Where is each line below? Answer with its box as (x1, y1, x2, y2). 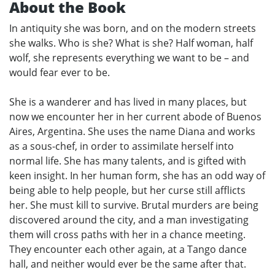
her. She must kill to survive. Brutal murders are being (9, 198, 258, 212)
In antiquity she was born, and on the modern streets (9, 21, 256, 36)
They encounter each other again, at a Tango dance (9, 242, 247, 257)
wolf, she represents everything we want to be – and (9, 51, 249, 65)
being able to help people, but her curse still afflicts (9, 184, 246, 198)
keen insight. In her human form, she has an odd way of (9, 169, 265, 183)
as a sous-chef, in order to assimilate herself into (9, 139, 234, 153)
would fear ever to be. (9, 66, 110, 80)
